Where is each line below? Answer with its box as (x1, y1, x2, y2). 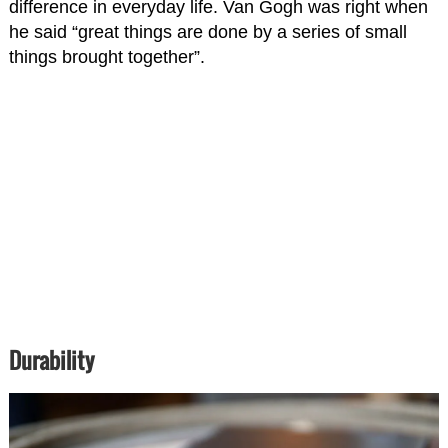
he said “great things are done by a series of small (8, 22, 407, 43)
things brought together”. (8, 47, 205, 68)
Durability (8, 344, 94, 377)
